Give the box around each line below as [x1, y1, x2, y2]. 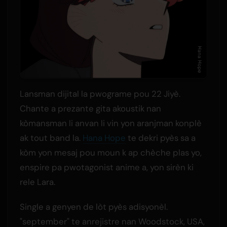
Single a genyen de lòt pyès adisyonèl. [19, 201, 168, 213]
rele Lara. [19, 176, 55, 188]
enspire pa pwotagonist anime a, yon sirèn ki [19, 162, 194, 173]
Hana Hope [82, 132, 126, 144]
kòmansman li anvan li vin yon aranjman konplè [19, 118, 202, 129]
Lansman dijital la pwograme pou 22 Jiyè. [19, 88, 180, 100]
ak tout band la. [19, 132, 83, 144]
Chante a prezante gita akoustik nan [19, 103, 161, 115]
